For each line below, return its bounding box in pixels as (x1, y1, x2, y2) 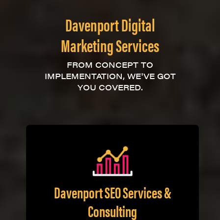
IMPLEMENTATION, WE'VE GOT (44, 70, 176, 82)
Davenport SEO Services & (54, 180, 171, 203)
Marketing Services (61, 32, 159, 57)
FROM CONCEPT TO (67, 59, 153, 70)
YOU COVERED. (77, 82, 143, 93)
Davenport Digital (65, 12, 155, 36)
